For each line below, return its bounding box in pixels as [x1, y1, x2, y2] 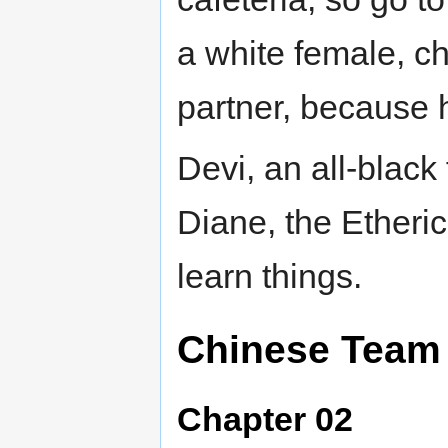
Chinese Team [177, 326, 441, 371]
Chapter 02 [177, 400, 353, 439]
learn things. [177, 256, 362, 295]
